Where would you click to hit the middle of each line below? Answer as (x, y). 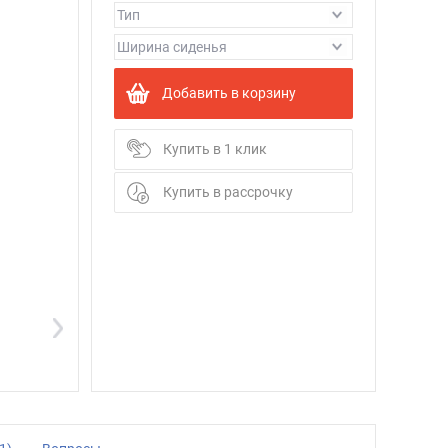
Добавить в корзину (228, 93)
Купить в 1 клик (214, 149)
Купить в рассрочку (227, 192)
